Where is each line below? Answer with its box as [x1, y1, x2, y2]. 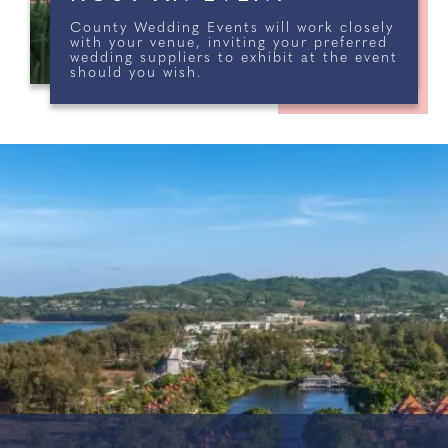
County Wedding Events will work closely [70, 21, 394, 36]
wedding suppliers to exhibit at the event [70, 51, 398, 66]
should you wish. [70, 66, 203, 81]
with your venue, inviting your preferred [70, 36, 388, 51]
